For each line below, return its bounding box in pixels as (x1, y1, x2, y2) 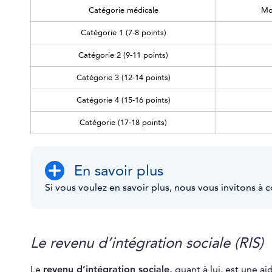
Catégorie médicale (88, 5, 158, 16)
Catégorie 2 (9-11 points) (78, 50, 168, 61)
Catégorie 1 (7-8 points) (80, 28, 166, 38)
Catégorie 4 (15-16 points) (76, 95, 171, 106)
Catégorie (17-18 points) (80, 118, 167, 128)
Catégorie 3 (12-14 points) (76, 73, 171, 83)
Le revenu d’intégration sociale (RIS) (30, 234, 263, 253)
